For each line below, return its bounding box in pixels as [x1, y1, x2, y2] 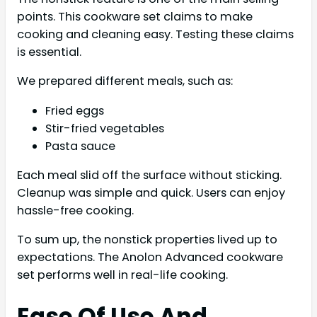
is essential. [17, 43, 81, 60]
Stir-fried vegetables [45, 120, 164, 137]
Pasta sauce [45, 137, 115, 154]
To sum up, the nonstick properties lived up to [17, 231, 277, 248]
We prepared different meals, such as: [17, 73, 233, 90]
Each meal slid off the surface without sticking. [17, 166, 282, 183]
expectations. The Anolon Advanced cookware [17, 249, 283, 266]
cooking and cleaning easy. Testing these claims [17, 25, 294, 42]
